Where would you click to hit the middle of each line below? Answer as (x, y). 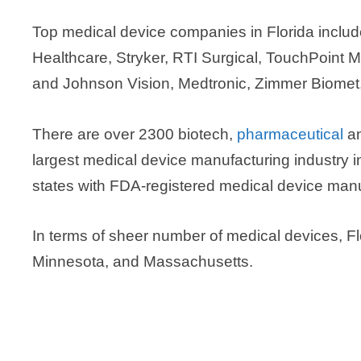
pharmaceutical (290, 134)
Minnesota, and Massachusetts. (143, 262)
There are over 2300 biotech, (135, 134)
